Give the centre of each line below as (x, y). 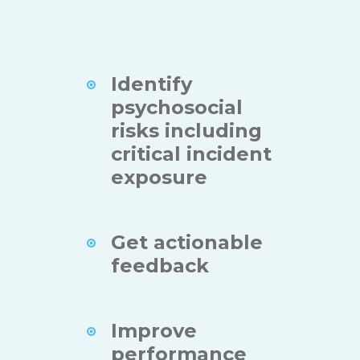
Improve (154, 331)
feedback (160, 266)
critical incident (191, 154)
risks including (186, 131)
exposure (159, 178)
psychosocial (177, 108)
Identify (151, 84)
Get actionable (187, 243)
